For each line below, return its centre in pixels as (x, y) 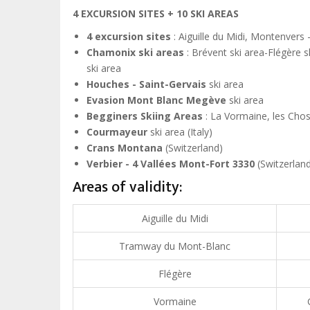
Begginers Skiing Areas (145, 116)
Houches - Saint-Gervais (146, 84)
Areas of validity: (127, 188)
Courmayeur (117, 131)
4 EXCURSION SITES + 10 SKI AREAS (156, 13)
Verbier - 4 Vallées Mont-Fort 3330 (171, 163)
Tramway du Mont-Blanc (175, 246)
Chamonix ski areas (135, 52)
